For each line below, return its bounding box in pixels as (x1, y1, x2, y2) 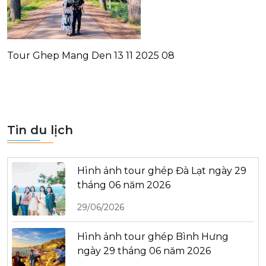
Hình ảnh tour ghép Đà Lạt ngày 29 (77, 164, 246, 176)
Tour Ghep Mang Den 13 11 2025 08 (7, 50, 175, 61)
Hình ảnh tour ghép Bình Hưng (77, 230, 229, 242)
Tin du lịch (7, 123, 73, 137)
